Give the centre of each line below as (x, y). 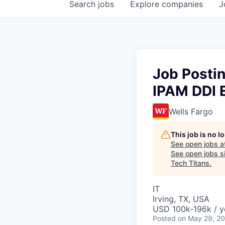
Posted (164, 218)
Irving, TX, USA (181, 199)
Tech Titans (190, 163)
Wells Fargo (191, 112)
